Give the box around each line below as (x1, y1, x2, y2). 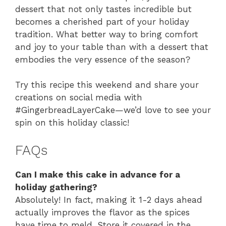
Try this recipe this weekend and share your (15, 80, 199, 90)
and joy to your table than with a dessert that (15, 41, 208, 52)
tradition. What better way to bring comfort (15, 29, 198, 39)
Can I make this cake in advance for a (15, 169, 180, 180)
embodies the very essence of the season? (15, 54, 190, 65)
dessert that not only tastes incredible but (15, 4, 192, 14)
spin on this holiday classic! (15, 118, 129, 128)
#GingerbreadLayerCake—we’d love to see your (15, 105, 211, 116)
